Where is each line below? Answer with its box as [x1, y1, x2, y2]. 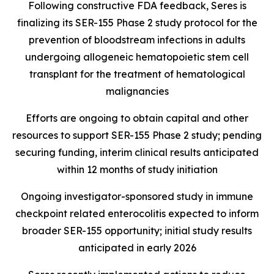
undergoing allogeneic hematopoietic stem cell [25, 51, 249, 63]
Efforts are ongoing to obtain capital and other [26, 112, 248, 124]
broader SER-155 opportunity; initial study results [22, 224, 252, 237]
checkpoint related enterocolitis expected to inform [15, 207, 259, 220]
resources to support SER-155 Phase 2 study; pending [12, 129, 262, 141]
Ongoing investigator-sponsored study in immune [21, 190, 253, 202]
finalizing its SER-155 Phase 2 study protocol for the [17, 17, 257, 29]
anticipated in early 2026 [78, 242, 196, 254]
